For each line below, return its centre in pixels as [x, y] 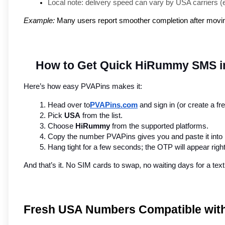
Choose [62, 126]
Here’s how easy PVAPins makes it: [83, 87]
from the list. [101, 116]
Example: [39, 21]
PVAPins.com [114, 105]
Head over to [69, 105]
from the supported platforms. [159, 126]
